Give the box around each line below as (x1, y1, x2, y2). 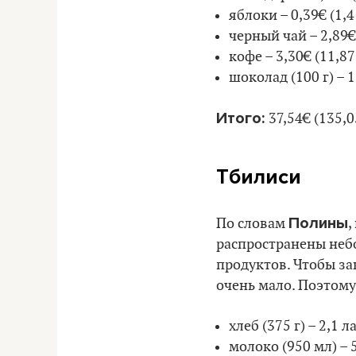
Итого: (216, 108, 269, 128)
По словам (216, 215, 288, 232)
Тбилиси (216, 164, 301, 189)
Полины (288, 213, 348, 233)
